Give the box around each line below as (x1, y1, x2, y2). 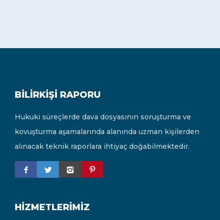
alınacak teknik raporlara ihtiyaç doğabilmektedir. (15, 142, 190, 151)
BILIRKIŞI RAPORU (15, 89, 101, 101)
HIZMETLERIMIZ (15, 202, 90, 213)
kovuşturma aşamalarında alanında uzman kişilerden (15, 127, 199, 137)
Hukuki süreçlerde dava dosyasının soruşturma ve (15, 112, 191, 122)
